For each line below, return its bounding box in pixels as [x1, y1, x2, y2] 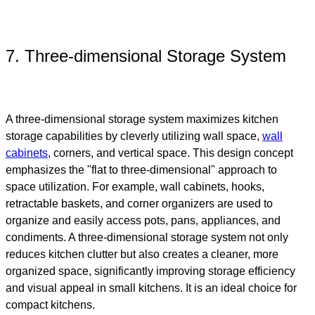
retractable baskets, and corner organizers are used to [6, 198, 273, 210]
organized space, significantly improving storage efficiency [6, 265, 295, 278]
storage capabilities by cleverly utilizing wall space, [6, 130, 262, 143]
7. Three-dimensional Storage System [6, 46, 286, 66]
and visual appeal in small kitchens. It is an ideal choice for [6, 282, 297, 295]
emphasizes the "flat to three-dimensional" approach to [6, 164, 277, 176]
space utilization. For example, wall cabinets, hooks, [6, 181, 264, 193]
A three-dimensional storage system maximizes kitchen [6, 113, 278, 126]
